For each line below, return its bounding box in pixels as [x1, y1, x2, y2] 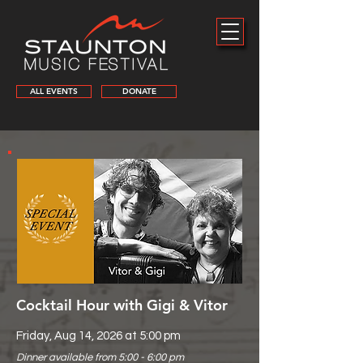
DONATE [122, 86, 156, 96]
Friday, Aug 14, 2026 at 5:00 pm [16, 330, 181, 342]
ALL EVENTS [30, 86, 78, 96]
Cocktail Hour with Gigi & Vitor [16, 296, 228, 314]
